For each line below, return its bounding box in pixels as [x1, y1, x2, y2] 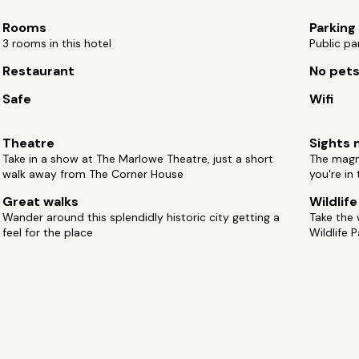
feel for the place [2, 225, 94, 240]
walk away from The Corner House [2, 167, 184, 181]
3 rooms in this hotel [2, 36, 112, 50]
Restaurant [2, 63, 75, 79]
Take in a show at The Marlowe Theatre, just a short [2, 151, 274, 166]
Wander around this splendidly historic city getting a [2, 210, 280, 224]
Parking [309, 19, 356, 36]
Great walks [2, 193, 79, 210]
